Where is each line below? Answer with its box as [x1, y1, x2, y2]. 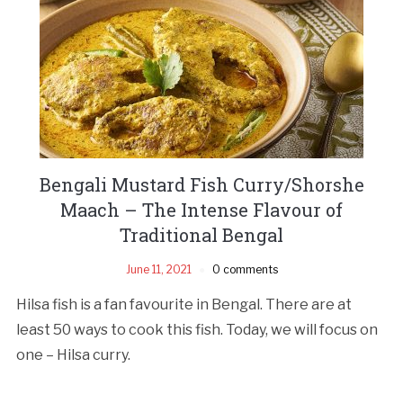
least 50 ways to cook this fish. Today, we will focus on [15, 320, 378, 338]
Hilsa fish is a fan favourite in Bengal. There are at [15, 295, 352, 313]
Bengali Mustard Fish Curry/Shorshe [39, 172, 364, 196]
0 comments [211, 262, 278, 276]
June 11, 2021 [125, 262, 192, 276]
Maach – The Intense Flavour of [60, 197, 343, 221]
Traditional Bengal [120, 222, 283, 246]
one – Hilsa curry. [15, 345, 130, 363]
